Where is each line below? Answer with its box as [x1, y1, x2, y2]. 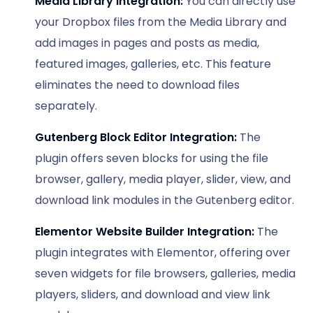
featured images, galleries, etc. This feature [35, 55, 271, 72]
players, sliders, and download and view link [35, 286, 270, 303]
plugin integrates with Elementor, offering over [35, 244, 291, 261]
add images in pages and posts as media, [35, 34, 259, 51]
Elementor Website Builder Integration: [35, 223, 254, 240]
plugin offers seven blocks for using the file [35, 150, 268, 166]
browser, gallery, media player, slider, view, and [35, 170, 291, 187]
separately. [35, 97, 97, 114]
